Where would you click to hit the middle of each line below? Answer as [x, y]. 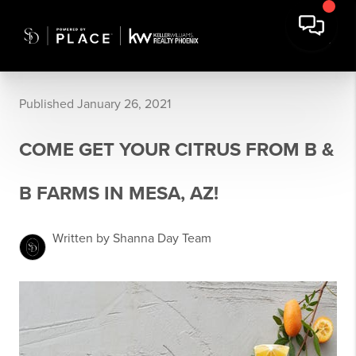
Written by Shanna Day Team [132, 238]
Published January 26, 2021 [95, 104]
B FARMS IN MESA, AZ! [119, 193]
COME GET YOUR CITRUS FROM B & [177, 150]
